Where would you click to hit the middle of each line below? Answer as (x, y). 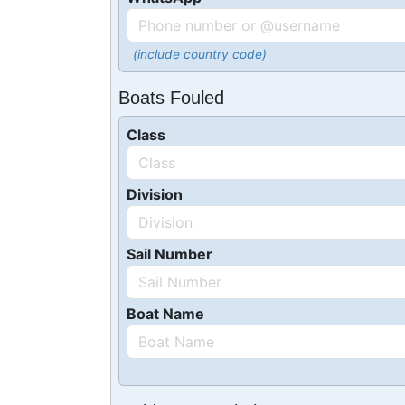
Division (155, 194)
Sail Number (170, 254)
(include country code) (199, 54)
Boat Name (165, 314)
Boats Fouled (171, 98)
